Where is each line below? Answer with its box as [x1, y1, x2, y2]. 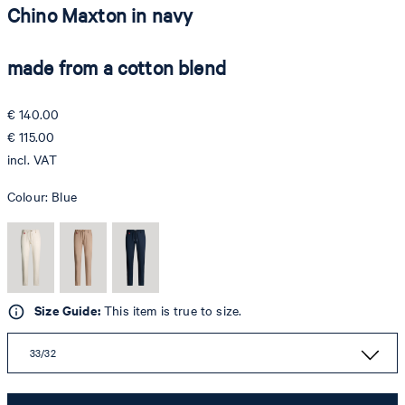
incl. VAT [7, 150, 58, 168]
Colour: [7, 187, 52, 205]
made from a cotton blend [7, 53, 226, 80]
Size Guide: [34, 301, 100, 319]
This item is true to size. [99, 301, 242, 319]
